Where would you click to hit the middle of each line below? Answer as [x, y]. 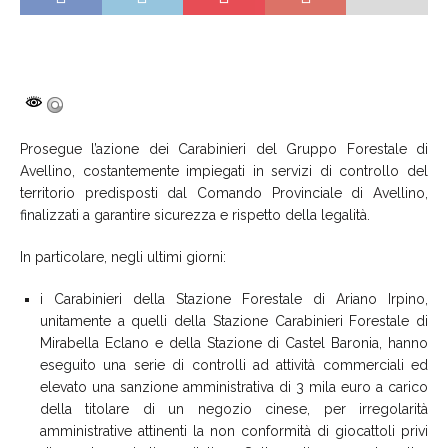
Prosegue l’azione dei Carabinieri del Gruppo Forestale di [224, 148]
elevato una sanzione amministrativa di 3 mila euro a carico [234, 386]
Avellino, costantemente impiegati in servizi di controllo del [224, 170]
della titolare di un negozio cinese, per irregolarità [234, 408]
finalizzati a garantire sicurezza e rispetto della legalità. [195, 214]
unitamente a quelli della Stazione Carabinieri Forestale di [234, 320]
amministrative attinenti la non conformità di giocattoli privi [234, 430]
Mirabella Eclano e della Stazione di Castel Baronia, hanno [234, 342]
